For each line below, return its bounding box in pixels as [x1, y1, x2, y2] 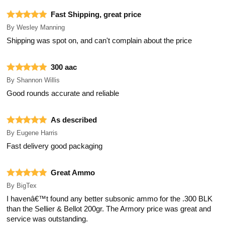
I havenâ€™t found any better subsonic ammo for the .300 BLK [7, 194, 213, 203]
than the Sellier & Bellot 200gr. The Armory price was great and [7, 204, 211, 213]
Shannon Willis [17, 76, 60, 84]
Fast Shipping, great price [51, 10, 142, 19]
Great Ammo [51, 168, 95, 177]
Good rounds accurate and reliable [7, 89, 120, 97]
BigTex [17, 181, 37, 189]
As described [51, 116, 97, 124]
